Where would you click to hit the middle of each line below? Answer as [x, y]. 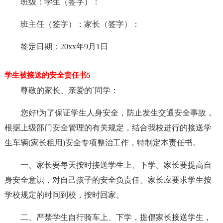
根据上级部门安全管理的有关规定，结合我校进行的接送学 [108, 128]
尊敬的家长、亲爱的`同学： [69, 90]
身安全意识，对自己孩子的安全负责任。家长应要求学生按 [108, 180]
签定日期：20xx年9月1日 [64, 47]
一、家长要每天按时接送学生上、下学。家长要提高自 [116, 165]
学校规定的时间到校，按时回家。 [64, 195]
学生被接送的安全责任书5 [47, 75]
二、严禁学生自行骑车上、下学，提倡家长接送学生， [116, 217]
